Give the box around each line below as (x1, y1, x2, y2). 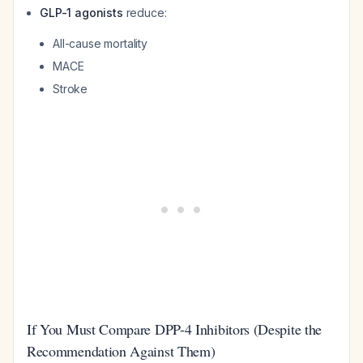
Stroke (53, 82, 88, 96)
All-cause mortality (53, 36, 147, 50)
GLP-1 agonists (40, 6, 123, 19)
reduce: (122, 6, 167, 19)
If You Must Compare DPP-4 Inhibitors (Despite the (27, 319, 322, 339)
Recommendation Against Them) (27, 341, 216, 361)
